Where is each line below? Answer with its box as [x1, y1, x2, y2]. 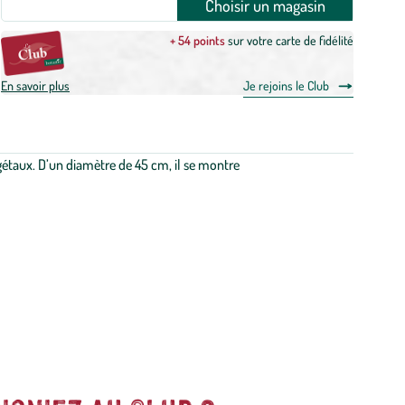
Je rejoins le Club [243, 78, 329, 93]
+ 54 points [170, 33, 225, 48]
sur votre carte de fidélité [225, 33, 353, 48]
